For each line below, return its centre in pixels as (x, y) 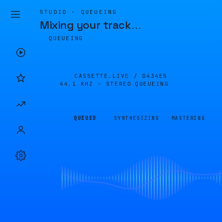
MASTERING (188, 118)
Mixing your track (85, 25)
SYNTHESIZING (137, 118)
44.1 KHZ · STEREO (96, 84)
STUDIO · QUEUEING (79, 12)
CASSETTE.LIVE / (108, 76)
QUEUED (85, 118)
